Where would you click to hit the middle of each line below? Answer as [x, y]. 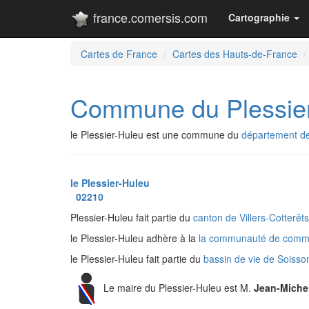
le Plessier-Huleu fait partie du [137, 259]
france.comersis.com [149, 17]
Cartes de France [119, 54]
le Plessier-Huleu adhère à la [134, 238]
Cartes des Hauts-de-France [235, 54]
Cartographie [259, 17]
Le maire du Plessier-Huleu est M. [179, 287]
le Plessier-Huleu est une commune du [156, 134]
